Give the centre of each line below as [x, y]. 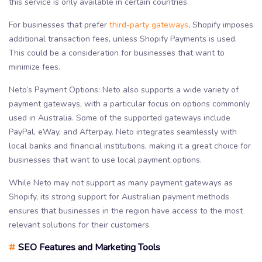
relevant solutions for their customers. [80, 225]
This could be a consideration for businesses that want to [117, 53]
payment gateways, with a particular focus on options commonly [129, 104]
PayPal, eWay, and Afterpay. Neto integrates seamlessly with [123, 132]
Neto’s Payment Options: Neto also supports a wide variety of [124, 90]
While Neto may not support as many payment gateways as [121, 183]
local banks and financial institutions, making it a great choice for [130, 146]
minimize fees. [35, 67]
